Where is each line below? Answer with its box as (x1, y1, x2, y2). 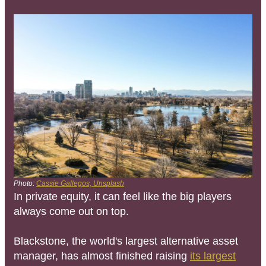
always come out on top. (14, 205, 129, 217)
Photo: (14, 179, 36, 188)
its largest (190, 249, 236, 262)
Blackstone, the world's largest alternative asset (14, 235, 238, 247)
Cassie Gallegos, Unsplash (36, 179, 124, 188)
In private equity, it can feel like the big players (14, 190, 232, 202)
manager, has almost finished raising (14, 249, 190, 262)
